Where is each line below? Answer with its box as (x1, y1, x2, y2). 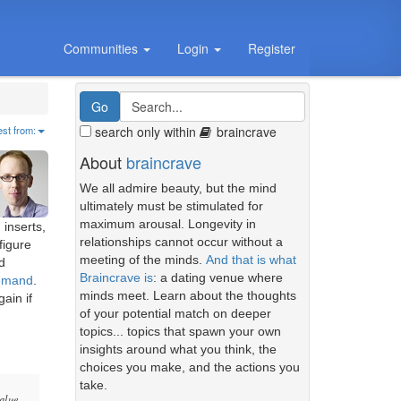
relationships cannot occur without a (79, 235, 283, 249)
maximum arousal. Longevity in (79, 217, 256, 231)
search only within (90, 123, 200, 141)
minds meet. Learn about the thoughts (79, 288, 296, 303)
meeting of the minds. (79, 252, 206, 267)
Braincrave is (79, 270, 153, 285)
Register (248, 39, 295, 57)
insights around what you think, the (79, 342, 277, 356)
